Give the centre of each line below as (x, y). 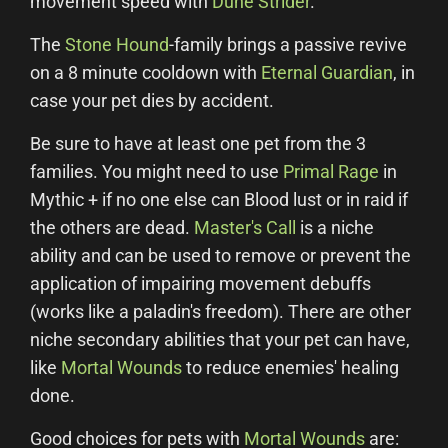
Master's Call (245, 227)
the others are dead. (112, 227)
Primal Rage (331, 171)
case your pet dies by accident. (152, 100)
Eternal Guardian (327, 72)
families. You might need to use (156, 171)
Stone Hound (117, 44)
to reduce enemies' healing (290, 367)
